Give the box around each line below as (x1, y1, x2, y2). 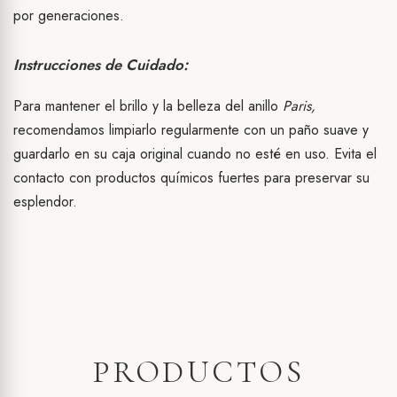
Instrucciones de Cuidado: (13, 54, 188, 76)
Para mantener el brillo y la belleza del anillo (13, 96, 283, 117)
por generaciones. (13, 5, 124, 27)
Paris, (283, 96, 315, 117)
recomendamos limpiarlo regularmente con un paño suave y (13, 120, 369, 141)
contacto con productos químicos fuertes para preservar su (13, 167, 370, 189)
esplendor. (13, 191, 77, 213)
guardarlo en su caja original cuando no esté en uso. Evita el (13, 144, 377, 165)
